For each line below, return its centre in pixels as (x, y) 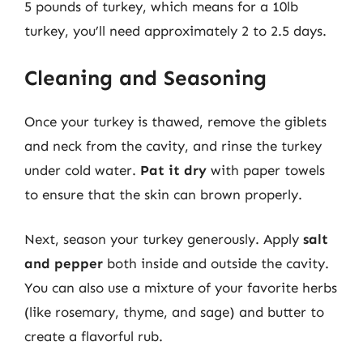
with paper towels (266, 170)
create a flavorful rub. (94, 336)
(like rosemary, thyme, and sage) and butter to (174, 312)
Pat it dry (173, 170)
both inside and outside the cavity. (216, 263)
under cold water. (82, 170)
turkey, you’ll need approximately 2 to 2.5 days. (175, 31)
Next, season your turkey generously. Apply (164, 239)
